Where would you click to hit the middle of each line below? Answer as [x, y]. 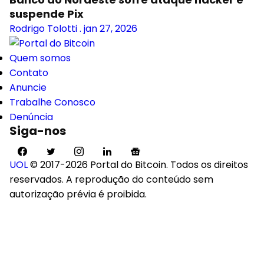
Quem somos [40, 58]
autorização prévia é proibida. [78, 194]
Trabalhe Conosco [52, 102]
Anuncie [28, 88]
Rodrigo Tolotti [43, 29]
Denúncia [31, 117]
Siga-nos [38, 131]
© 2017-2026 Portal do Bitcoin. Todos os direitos [139, 165]
